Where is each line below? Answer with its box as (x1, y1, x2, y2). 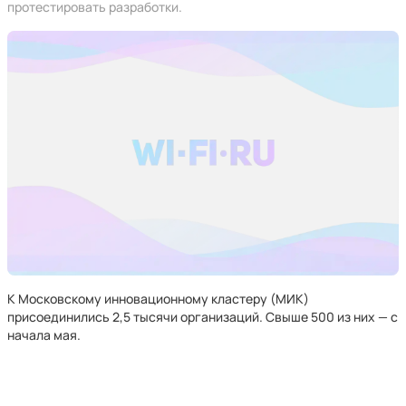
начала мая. (7, 326, 81, 343)
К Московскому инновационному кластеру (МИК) (7, 290, 309, 307)
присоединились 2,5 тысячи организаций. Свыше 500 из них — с (7, 308, 398, 325)
